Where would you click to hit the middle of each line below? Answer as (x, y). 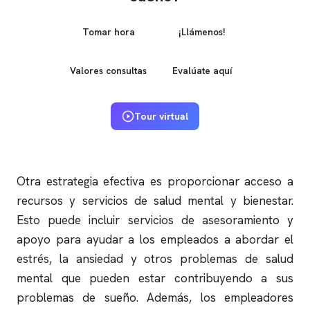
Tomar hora (108, 31)
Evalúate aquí (202, 70)
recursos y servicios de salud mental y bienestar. (155, 201)
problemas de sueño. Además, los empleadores (155, 298)
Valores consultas (108, 70)
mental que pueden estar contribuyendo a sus (155, 278)
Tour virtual (161, 116)
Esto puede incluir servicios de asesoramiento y (155, 220)
